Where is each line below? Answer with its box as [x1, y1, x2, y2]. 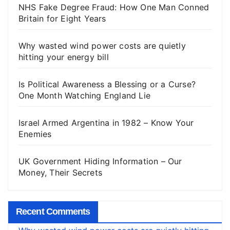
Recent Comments [16, 206, 90, 217]
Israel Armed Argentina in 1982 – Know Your [18, 118, 194, 128]
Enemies [18, 129, 52, 140]
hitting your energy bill [18, 52, 109, 63]
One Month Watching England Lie [18, 90, 150, 101]
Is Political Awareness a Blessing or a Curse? [18, 79, 196, 90]
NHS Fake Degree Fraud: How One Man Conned [18, 2, 209, 13]
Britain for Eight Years [18, 13, 106, 24]
